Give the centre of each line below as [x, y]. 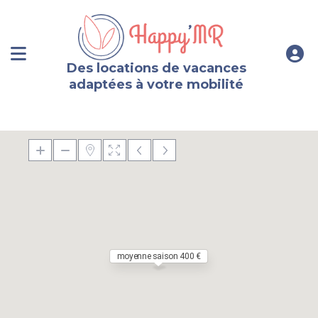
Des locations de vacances [156, 68]
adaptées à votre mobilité [157, 84]
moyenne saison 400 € [159, 257]
